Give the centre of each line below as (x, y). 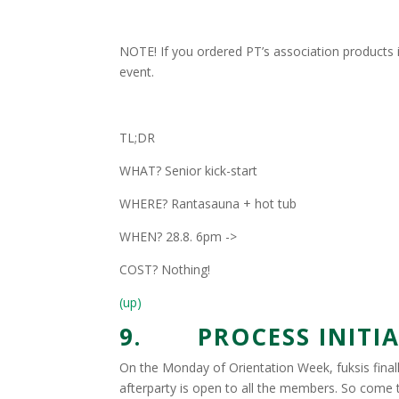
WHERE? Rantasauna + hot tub (208, 204)
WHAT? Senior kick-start (189, 171)
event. (137, 72)
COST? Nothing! (165, 269)
